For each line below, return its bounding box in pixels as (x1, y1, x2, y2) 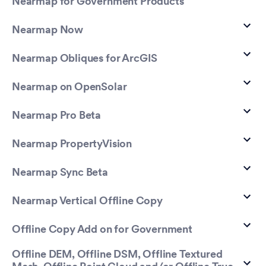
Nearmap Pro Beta (12, 110, 102, 122)
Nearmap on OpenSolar (12, 81, 127, 93)
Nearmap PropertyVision (12, 138, 132, 150)
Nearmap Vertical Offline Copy (12, 195, 163, 207)
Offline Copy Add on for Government (12, 224, 192, 236)
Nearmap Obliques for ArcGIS (12, 53, 158, 65)
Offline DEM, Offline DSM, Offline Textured (12, 249, 223, 261)
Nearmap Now (12, 24, 84, 36)
